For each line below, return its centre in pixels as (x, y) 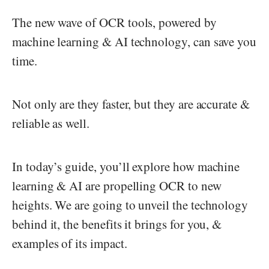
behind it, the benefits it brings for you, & (117, 224)
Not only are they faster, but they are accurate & (131, 104)
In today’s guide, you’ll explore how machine (126, 166)
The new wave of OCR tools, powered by (114, 22)
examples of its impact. (72, 243)
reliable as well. (53, 123)
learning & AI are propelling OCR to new (117, 185)
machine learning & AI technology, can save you (134, 41)
